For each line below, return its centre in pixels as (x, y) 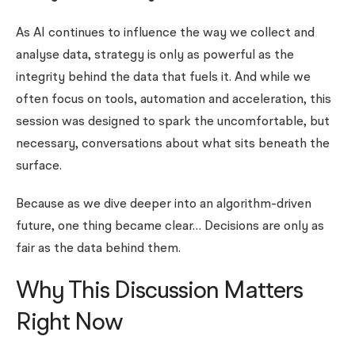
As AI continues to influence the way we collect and (165, 33)
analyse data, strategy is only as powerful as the (155, 55)
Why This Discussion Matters (159, 292)
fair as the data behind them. (98, 249)
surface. (39, 166)
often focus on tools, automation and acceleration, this (174, 100)
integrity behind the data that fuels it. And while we (163, 78)
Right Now (72, 323)
